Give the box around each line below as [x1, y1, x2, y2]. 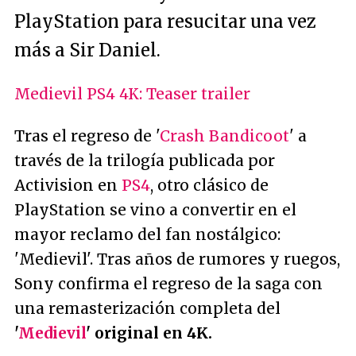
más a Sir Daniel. [14, 39, 161, 61]
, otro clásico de [150, 176, 269, 195]
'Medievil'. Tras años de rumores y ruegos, [14, 250, 340, 269]
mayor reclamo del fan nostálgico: [14, 225, 281, 244]
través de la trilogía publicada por [14, 151, 275, 170]
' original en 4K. [86, 323, 212, 342]
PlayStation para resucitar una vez [14, 10, 316, 33]
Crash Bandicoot [160, 126, 289, 145]
